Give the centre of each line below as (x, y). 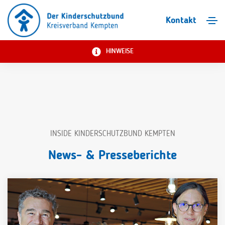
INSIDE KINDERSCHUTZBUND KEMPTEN (113, 134)
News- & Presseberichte (113, 155)
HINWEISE (120, 51)
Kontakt (181, 20)
